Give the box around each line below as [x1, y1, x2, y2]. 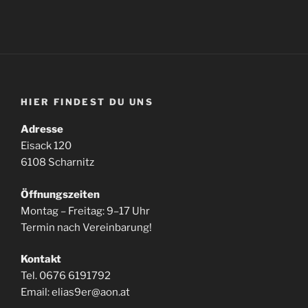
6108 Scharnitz [21, 156, 94, 168]
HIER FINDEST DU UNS [21, 96, 153, 107]
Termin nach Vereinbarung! [21, 221, 152, 234]
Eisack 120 [21, 140, 71, 152]
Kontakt [21, 253, 61, 265]
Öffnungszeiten [21, 188, 100, 201]
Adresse [21, 123, 63, 135]
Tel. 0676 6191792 [21, 269, 111, 282]
